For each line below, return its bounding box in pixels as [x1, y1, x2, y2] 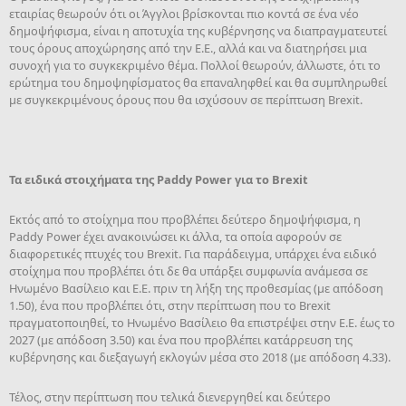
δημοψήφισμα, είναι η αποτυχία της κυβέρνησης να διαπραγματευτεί [9, 23, 387, 39]
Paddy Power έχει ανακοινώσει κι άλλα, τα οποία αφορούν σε [9, 228, 342, 245]
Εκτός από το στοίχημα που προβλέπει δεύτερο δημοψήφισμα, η [9, 211, 361, 227]
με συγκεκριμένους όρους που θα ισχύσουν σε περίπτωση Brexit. [9, 92, 362, 108]
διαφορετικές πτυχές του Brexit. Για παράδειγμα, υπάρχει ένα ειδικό [9, 246, 377, 262]
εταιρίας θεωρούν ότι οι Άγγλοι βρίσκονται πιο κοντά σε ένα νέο [9, 5, 359, 22]
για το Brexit [232, 171, 308, 188]
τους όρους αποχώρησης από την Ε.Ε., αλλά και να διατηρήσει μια [9, 40, 367, 56]
